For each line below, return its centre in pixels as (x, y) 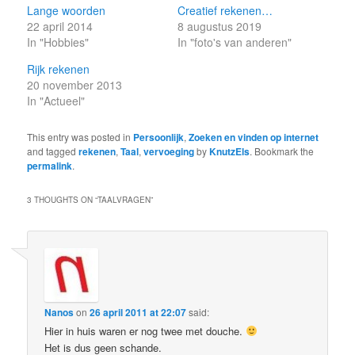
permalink (50, 165)
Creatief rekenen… (225, 10)
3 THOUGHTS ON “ (63, 199)
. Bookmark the (282, 151)
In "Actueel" (56, 100)
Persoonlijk (159, 137)
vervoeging (169, 151)
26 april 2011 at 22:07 (138, 313)
